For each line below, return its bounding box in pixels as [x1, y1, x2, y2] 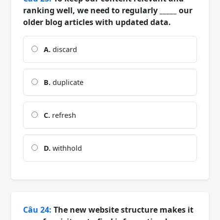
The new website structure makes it [52, 204, 193, 215]
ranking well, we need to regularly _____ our [23, 4, 192, 16]
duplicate [51, 77, 83, 87]
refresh [50, 110, 76, 120]
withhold [51, 143, 82, 153]
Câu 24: [23, 204, 52, 215]
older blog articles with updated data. [23, 16, 171, 27]
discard [51, 44, 77, 54]
